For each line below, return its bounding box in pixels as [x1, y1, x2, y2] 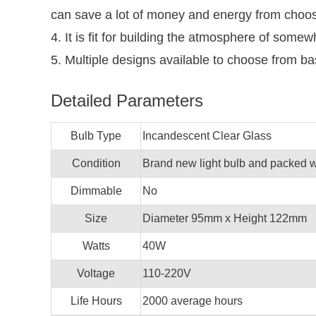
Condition [71, 157, 121, 169]
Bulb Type [71, 130, 121, 142]
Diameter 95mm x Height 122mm [142, 212, 307, 224]
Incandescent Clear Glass [142, 130, 272, 142]
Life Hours [70, 295, 122, 307]
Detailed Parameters [51, 91, 203, 110]
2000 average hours [142, 295, 243, 307]
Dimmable [70, 185, 122, 197]
